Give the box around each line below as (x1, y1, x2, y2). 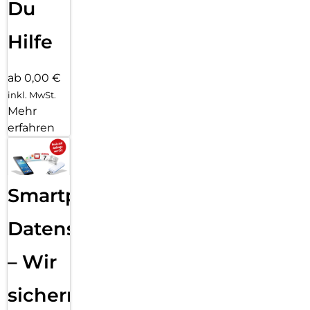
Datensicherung (8, 217, 164, 240)
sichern (8, 283, 80, 307)
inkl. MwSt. (8, 89, 56, 101)
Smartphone (8, 183, 128, 207)
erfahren (8, 121, 55, 135)
